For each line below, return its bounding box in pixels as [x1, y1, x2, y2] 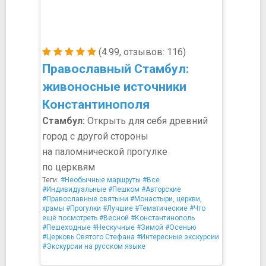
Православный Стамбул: [42, 62, 189, 76]
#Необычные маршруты [61, 176, 141, 184]
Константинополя [42, 97, 150, 112]
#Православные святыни [42, 195, 128, 203]
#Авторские [141, 185, 181, 194]
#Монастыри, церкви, [130, 195, 202, 203]
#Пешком [108, 185, 140, 194]
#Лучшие [103, 204, 133, 213]
